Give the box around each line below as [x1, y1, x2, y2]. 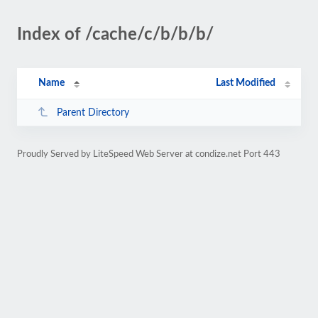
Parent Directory [56, 107, 129, 118]
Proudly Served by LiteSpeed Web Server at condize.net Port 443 [17, 150, 280, 158]
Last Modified [216, 78, 276, 88]
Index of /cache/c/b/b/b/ [17, 26, 214, 43]
